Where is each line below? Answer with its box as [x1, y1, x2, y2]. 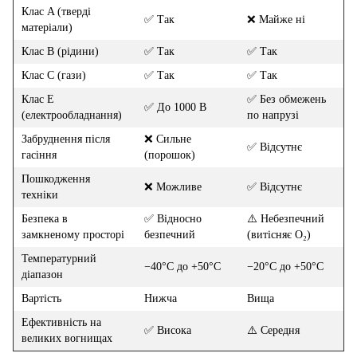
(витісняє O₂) [247, 229, 311, 241]
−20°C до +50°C [247, 261, 324, 273]
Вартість [22, 292, 61, 305]
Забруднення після [22, 133, 110, 146]
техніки [22, 189, 58, 202]
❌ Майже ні [247, 14, 305, 26]
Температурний [22, 253, 96, 265]
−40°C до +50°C [144, 261, 221, 273]
